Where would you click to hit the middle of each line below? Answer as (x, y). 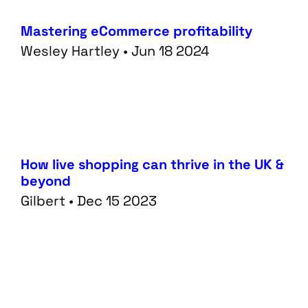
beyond (45, 181)
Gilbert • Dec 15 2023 (88, 201)
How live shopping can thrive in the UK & (152, 165)
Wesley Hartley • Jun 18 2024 (115, 51)
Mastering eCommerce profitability (136, 31)
